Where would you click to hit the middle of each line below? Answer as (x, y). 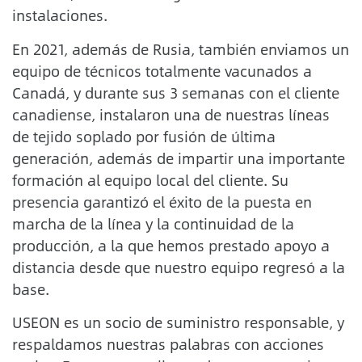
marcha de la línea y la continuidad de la (153, 223)
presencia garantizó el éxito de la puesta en (162, 202)
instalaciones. (60, 16)
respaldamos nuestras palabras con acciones (168, 345)
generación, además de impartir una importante (179, 158)
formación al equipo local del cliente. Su (150, 180)
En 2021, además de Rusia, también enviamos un (181, 49)
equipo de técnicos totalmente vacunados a (162, 71)
